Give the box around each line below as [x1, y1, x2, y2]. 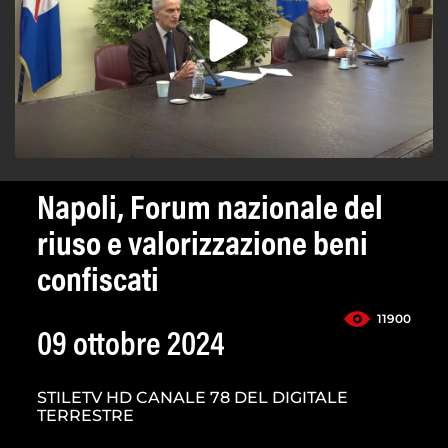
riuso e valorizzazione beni [37, 230, 368, 265]
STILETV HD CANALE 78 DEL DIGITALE [37, 388, 348, 408]
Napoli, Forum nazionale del [37, 194, 383, 229]
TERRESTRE [37, 406, 134, 426]
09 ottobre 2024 [37, 330, 225, 365]
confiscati [37, 266, 159, 301]
